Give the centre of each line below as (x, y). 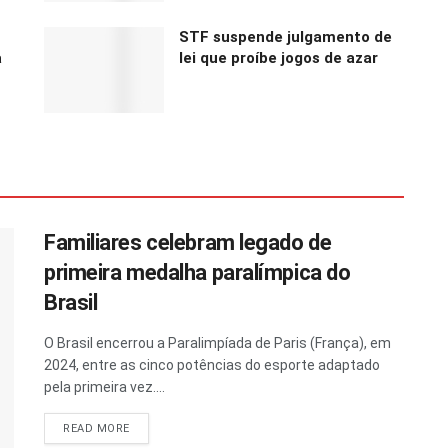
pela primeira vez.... (104, 386)
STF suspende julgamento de (285, 36)
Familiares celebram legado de (188, 242)
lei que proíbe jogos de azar (278, 57)
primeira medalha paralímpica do (197, 272)
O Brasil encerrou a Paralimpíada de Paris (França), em (217, 342)
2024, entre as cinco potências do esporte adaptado (212, 364)
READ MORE (96, 428)
